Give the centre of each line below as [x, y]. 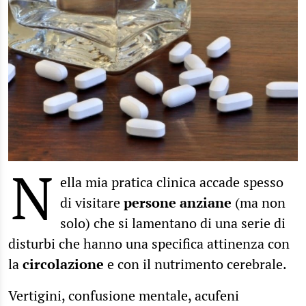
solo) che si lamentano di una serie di [173, 223]
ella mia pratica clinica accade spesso [172, 182]
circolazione [63, 264]
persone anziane [178, 202]
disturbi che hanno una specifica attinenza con [149, 243]
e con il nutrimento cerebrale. [195, 264]
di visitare [92, 202]
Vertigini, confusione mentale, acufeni [124, 295]
